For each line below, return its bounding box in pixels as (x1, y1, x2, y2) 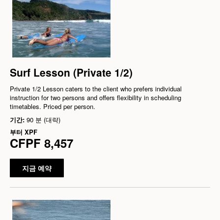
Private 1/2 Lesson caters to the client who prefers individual (10, 84, 182, 94)
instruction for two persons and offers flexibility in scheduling (10, 93, 181, 103)
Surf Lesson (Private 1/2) (10, 65, 133, 80)
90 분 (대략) (27, 115, 60, 125)
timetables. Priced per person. (10, 102, 95, 111)
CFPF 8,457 (10, 135, 73, 152)
